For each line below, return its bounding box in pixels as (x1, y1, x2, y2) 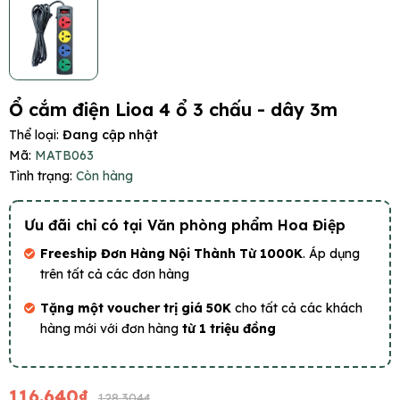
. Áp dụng (303, 246, 360, 262)
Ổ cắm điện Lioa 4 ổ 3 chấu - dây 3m (9, 98, 337, 121)
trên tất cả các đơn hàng (40, 266, 189, 283)
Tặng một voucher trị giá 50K (40, 300, 235, 317)
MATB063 (35, 147, 94, 164)
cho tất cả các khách (235, 300, 362, 317)
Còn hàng (76, 168, 133, 185)
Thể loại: (9, 127, 62, 144)
